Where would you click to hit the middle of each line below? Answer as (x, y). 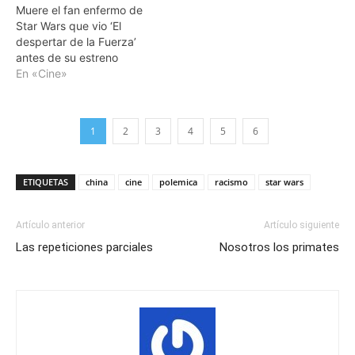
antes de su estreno (67, 57)
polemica (178, 181)
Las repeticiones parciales (84, 247)
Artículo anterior (50, 225)
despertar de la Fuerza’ (76, 41)
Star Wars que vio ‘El (69, 25)
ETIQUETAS (46, 181)
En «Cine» (42, 73)
